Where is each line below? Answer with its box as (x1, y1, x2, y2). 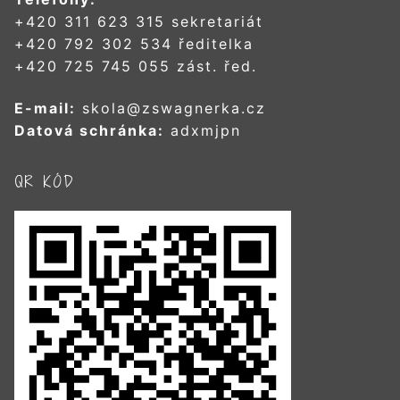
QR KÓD (14, 171, 75, 193)
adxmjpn (164, 121, 241, 140)
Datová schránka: (14, 121, 164, 140)
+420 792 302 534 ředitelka (14, 34, 254, 53)
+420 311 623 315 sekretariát (14, 12, 263, 30)
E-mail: (14, 99, 76, 118)
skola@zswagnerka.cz (76, 99, 266, 118)
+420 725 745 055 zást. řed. (14, 56, 257, 75)
